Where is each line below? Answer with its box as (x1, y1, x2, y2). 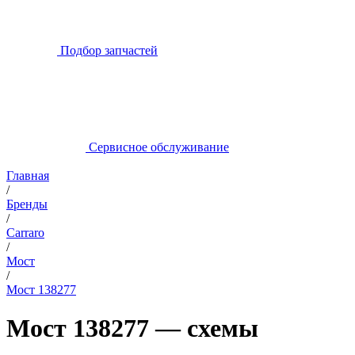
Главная (6, 169, 49, 182)
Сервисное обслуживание (89, 140, 229, 154)
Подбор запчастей (60, 44, 158, 57)
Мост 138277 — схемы (6, 314, 258, 343)
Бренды (6, 197, 48, 211)
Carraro (6, 226, 44, 239)
